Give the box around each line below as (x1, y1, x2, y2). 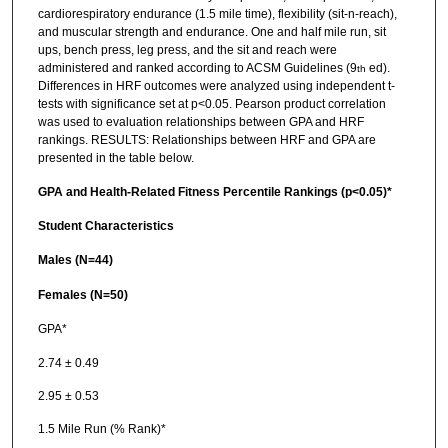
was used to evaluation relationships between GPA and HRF (37, 115, 364, 130)
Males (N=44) (37, 253, 113, 268)
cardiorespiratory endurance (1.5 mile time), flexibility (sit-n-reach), (37, 7, 397, 22)
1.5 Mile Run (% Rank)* (37, 422, 166, 437)
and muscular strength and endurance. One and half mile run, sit (37, 25, 386, 40)
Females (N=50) (37, 287, 128, 302)
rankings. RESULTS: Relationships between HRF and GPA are (37, 133, 376, 148)
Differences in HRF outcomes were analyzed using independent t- (37, 79, 395, 94)
